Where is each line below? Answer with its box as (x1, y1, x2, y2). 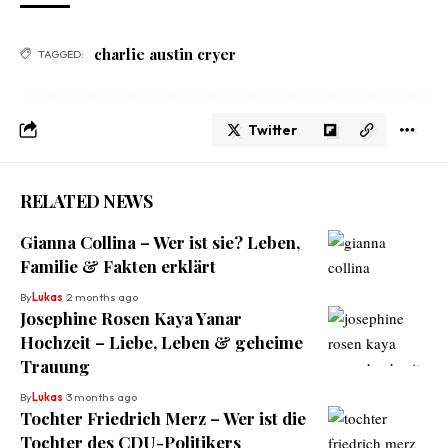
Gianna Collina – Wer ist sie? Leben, (20, 230, 300, 253)
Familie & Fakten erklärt (20, 254, 216, 277)
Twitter (248, 120, 297, 139)
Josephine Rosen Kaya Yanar (20, 306, 242, 329)
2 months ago (66, 289, 138, 304)
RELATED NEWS (20, 188, 152, 213)
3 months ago (66, 389, 137, 404)
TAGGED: (38, 46, 84, 61)
